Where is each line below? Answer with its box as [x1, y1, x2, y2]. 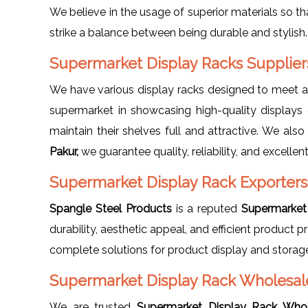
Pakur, [49, 144, 78, 158]
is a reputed [171, 201, 242, 215]
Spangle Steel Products [49, 201, 172, 215]
